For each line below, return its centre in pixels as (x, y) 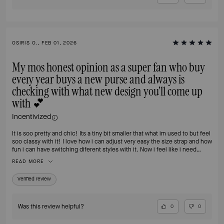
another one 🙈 (32, 157)
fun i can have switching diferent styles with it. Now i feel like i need (104, 149)
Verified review (34, 178)
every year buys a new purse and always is (98, 79)
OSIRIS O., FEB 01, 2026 (44, 42)
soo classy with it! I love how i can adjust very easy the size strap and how (112, 141)
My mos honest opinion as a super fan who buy (108, 67)
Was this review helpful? (51, 206)
